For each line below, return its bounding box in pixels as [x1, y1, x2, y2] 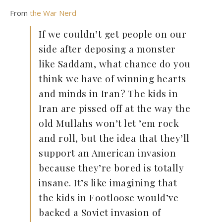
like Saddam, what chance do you [39, 57, 191, 70]
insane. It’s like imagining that [39, 176, 177, 189]
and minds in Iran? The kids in [39, 87, 178, 100]
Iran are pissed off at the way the [39, 102, 190, 114]
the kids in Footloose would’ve [39, 191, 178, 204]
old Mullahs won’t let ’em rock [39, 116, 179, 129]
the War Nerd [30, 8, 76, 18]
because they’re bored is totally [39, 161, 184, 174]
